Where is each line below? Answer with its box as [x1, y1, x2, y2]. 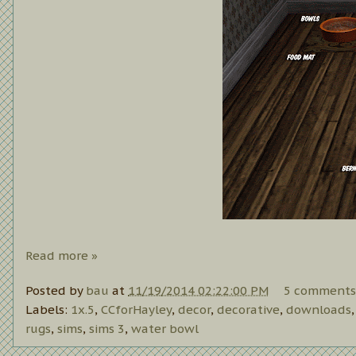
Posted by [25, 283, 86, 299]
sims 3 [89, 321, 125, 337]
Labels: [25, 302, 71, 318]
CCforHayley [101, 302, 172, 318]
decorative [217, 302, 280, 318]
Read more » [25, 247, 98, 263]
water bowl [131, 321, 199, 337]
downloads [286, 302, 351, 318]
